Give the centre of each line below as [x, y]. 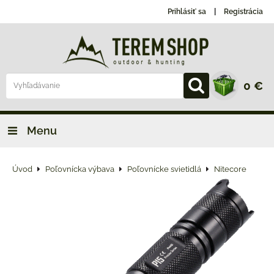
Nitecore [230, 169]
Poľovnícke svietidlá [164, 169]
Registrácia [243, 12]
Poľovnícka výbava [80, 169]
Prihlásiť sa [187, 12]
